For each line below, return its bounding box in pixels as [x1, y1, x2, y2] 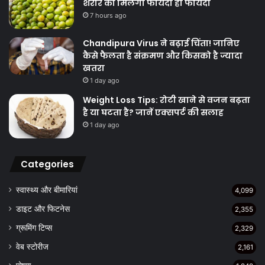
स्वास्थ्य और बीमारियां [16, 185, 77, 195]
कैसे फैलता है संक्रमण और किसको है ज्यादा [83, 50, 243, 62]
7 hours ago [90, 11, 127, 20]
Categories [21, 158, 74, 171]
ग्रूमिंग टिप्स [16, 223, 52, 233]
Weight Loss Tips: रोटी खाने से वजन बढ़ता [83, 94, 250, 106]
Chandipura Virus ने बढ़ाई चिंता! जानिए [83, 37, 240, 50]
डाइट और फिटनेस [16, 204, 70, 214]
